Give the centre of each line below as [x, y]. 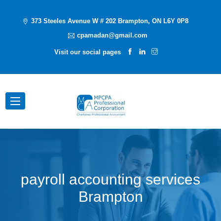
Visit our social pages [88, 52]
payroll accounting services [110, 179]
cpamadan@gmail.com [112, 35]
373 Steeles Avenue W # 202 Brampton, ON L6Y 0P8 [110, 21]
